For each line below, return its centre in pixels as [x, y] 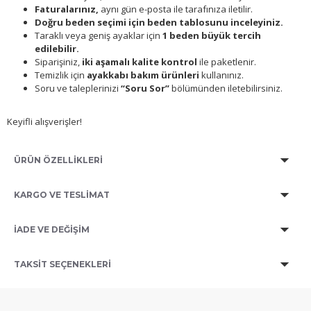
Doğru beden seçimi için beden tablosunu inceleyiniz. [159, 23]
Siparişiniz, [58, 62]
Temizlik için [61, 75]
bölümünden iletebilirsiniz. [227, 89]
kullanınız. [221, 75]
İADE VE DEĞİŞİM [52, 229]
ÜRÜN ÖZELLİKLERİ [58, 160]
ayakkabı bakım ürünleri [143, 75]
